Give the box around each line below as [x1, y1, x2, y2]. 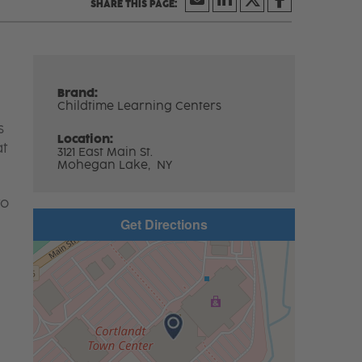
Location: [57, 132, 114, 146]
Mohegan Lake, [57, 158, 154, 172]
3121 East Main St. [57, 145, 154, 159]
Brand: [57, 86, 99, 100]
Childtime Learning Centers [57, 99, 222, 113]
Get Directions [120, 214, 208, 234]
